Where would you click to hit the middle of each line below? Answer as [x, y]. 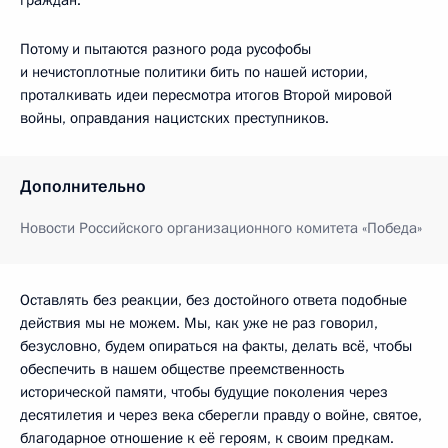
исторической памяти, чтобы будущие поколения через [204, 391]
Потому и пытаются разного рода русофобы [165, 48]
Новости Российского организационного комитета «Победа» [221, 227]
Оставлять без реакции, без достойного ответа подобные [213, 299]
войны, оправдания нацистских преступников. [174, 117]
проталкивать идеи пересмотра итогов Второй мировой [206, 94]
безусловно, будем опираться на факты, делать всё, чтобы [216, 345]
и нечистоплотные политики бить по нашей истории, [194, 71]
